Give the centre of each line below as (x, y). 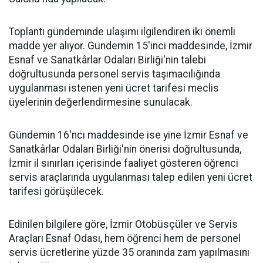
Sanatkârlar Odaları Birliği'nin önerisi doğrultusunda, (125, 149)
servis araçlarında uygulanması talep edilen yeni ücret (131, 178)
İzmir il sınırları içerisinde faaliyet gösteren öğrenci (124, 163)
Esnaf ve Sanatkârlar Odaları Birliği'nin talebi (107, 60)
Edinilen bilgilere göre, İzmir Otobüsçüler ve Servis (123, 225)
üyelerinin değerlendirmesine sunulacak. (101, 102)
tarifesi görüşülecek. (56, 192)
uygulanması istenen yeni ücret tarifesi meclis (114, 88)
